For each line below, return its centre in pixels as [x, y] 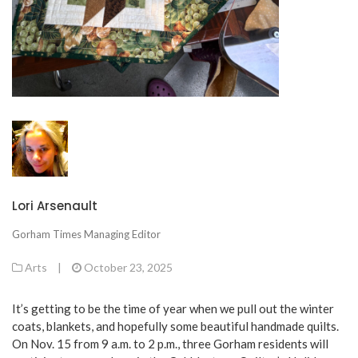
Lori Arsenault [55, 206]
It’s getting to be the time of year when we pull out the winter [173, 308]
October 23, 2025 [128, 267]
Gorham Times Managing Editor [86, 235]
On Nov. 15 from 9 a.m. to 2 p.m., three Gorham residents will [170, 343]
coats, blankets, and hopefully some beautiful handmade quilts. [175, 326]
